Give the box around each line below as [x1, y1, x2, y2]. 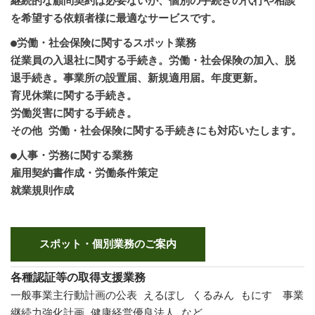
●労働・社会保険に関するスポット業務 [11, 35, 196, 49]
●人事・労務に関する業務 [11, 148, 133, 162]
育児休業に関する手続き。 [11, 88, 137, 102]
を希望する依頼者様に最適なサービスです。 [11, 11, 221, 25]
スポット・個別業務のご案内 [39, 238, 176, 250]
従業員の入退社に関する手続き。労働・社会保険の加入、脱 [11, 53, 295, 67]
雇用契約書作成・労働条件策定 [11, 165, 158, 179]
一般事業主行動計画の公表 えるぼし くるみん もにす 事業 [11, 288, 304, 302]
